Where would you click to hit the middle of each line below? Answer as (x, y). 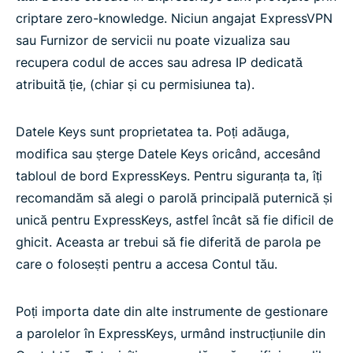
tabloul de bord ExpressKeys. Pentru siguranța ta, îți (169, 176)
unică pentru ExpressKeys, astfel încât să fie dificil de (175, 220)
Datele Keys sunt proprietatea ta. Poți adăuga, (152, 132)
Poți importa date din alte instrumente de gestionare (172, 311)
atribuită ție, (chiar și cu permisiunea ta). (135, 84)
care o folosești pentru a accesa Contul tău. (147, 264)
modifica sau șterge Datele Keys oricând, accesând (168, 154)
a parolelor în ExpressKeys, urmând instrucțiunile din (171, 333)
